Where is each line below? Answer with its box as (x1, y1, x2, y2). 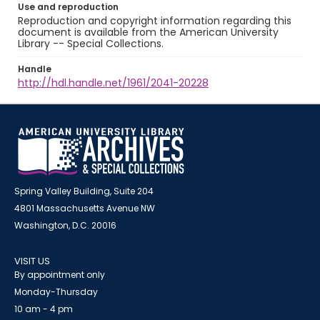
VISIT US (14, 254, 50, 268)
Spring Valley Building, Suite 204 (14, 185, 154, 197)
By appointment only (14, 269, 105, 281)
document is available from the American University (18, 25, 279, 39)
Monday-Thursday (14, 286, 98, 298)
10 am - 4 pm (14, 303, 73, 315)
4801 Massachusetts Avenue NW (14, 202, 155, 214)
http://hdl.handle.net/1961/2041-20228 (18, 76, 209, 90)
